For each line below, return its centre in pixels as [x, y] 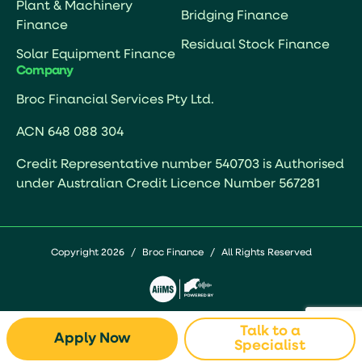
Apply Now [92, 339]
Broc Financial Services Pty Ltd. [115, 101]
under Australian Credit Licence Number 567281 [168, 185]
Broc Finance [173, 253]
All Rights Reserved [266, 253]
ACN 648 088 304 [70, 133]
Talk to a [270, 331]
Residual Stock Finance [255, 46]
